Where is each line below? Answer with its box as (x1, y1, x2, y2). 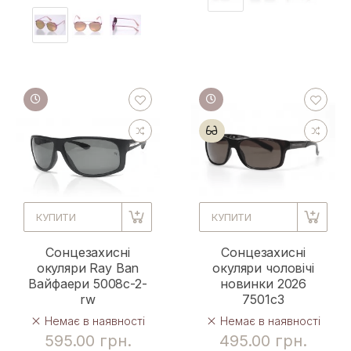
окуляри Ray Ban (36, 259, 139, 276)
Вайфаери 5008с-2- (28, 275, 147, 291)
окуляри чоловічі (212, 259, 314, 276)
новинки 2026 (219, 275, 307, 291)
